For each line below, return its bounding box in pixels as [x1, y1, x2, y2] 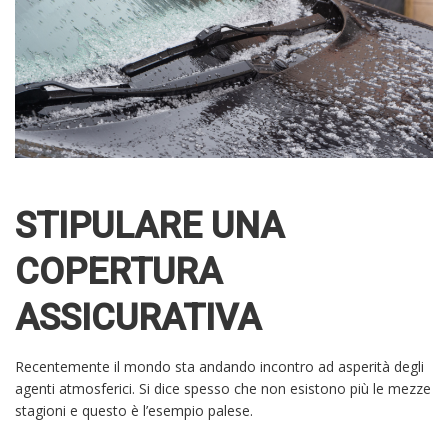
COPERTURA [15, 251, 222, 294]
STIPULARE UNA [15, 205, 284, 248]
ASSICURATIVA [15, 297, 261, 340]
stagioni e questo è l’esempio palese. [15, 401, 253, 421]
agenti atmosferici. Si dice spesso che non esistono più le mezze [15, 379, 431, 399]
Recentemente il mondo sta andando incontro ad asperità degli [15, 357, 424, 377]
